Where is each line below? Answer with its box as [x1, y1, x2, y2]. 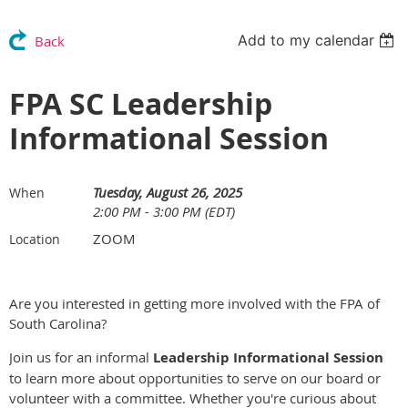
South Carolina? [9, 313, 107, 332]
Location [9, 229, 60, 248]
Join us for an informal [9, 347, 153, 366]
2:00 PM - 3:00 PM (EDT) [93, 201, 235, 220]
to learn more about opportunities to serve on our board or [9, 368, 381, 387]
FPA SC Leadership [9, 83, 272, 124]
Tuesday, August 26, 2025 [93, 182, 242, 201]
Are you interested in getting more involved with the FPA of [9, 293, 380, 312]
